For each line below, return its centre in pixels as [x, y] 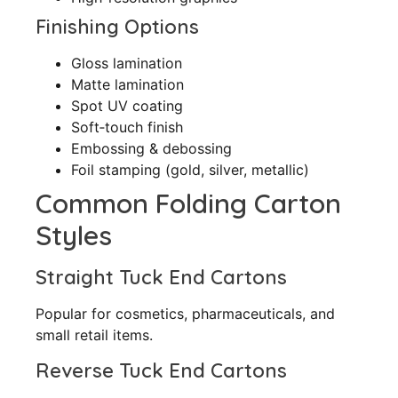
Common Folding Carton [188, 204]
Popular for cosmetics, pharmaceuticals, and [185, 314]
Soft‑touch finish [127, 127]
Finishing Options [117, 27]
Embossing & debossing [151, 149]
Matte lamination [127, 85]
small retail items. [94, 335]
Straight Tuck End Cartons [161, 278]
